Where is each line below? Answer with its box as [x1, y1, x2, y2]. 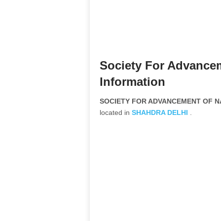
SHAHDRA [132, 109, 165, 116]
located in [100, 109, 132, 116]
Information [100, 75, 165, 88]
